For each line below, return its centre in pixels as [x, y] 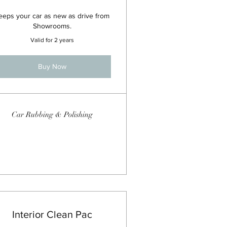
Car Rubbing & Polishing [52, 115]
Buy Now [52, 66]
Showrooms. [52, 26]
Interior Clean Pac [52, 214]
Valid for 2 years [52, 40]
